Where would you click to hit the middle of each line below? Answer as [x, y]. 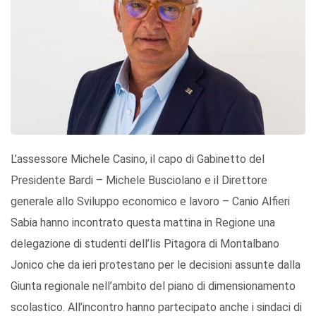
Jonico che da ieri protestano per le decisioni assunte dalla [156, 265]
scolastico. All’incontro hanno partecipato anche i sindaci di [156, 308]
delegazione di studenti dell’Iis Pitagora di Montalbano [145, 244]
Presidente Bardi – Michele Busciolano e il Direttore [139, 181]
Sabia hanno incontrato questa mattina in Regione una [143, 223]
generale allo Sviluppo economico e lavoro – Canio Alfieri [150, 202]
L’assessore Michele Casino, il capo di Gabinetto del [138, 159]
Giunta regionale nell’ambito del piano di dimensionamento [153, 286]
